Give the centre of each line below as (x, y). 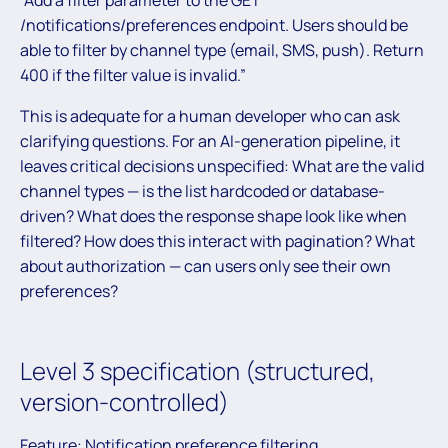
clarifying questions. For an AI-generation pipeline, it (210, 140)
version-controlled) (124, 401)
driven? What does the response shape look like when (213, 215)
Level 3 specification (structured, (197, 370)
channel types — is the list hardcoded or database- (202, 190)
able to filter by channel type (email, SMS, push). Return (222, 49)
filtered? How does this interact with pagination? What (217, 240)
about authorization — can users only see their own (205, 265)
